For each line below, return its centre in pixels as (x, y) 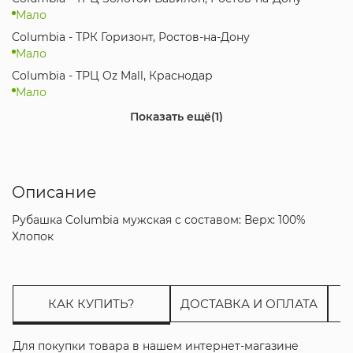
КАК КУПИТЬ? (91, 303)
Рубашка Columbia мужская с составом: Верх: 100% (158, 219)
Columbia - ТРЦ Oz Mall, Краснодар (112, 76)
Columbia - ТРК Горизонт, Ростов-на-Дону (130, 37)
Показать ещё (171, 117)
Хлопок (32, 236)
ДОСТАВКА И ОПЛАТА (249, 303)
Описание (54, 192)
